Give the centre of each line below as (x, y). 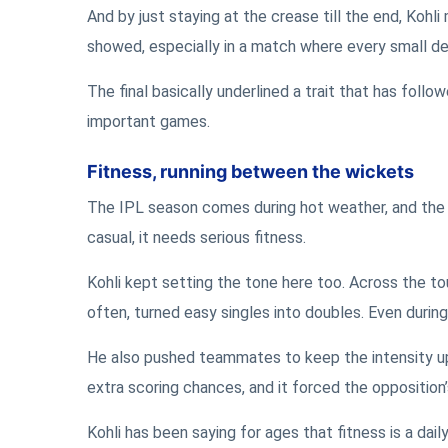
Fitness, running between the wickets (250, 171)
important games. (148, 121)
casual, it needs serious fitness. (196, 237)
